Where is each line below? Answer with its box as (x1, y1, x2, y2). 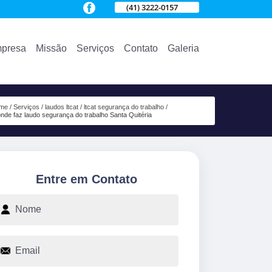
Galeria (168, 42, 199, 53)
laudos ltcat (45, 103, 79, 110)
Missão (36, 42, 67, 53)
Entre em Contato (35, 172, 137, 186)
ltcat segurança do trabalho (84, 103, 165, 110)
